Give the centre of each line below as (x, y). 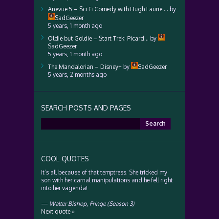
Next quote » (58, 211)
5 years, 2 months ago (77, 75)
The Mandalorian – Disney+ (85, 67)
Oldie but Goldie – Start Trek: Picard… (98, 38)
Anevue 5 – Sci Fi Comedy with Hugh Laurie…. (108, 9)
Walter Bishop (68, 204)
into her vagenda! (64, 188)
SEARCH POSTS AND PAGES (86, 108)
